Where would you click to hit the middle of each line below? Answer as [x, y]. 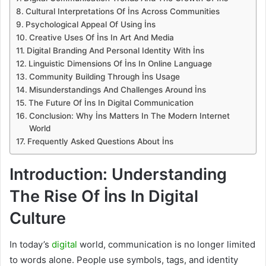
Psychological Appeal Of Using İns [90, 24]
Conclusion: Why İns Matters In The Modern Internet [129, 115]
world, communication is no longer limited [166, 245]
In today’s [31, 245]
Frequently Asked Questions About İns [100, 141]
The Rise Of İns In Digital [104, 196]
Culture [38, 218]
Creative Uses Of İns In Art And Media [101, 37]
